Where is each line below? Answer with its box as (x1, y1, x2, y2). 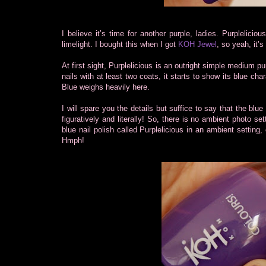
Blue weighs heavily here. (62, 82, 150, 91)
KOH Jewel (178, 39, 217, 49)
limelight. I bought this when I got (62, 39, 178, 49)
